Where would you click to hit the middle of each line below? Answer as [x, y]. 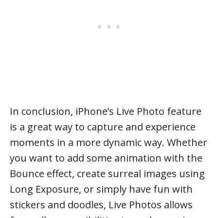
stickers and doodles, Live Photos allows [101, 204]
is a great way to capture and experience [103, 127]
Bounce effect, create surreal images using [107, 173]
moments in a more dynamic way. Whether [109, 142]
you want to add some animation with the [106, 158]
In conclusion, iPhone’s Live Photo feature [106, 111]
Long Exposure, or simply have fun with [101, 189]
